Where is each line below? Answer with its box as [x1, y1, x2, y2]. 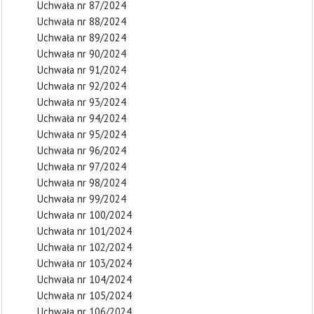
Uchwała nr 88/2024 [37, 15, 126, 28]
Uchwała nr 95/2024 [37, 128, 126, 141]
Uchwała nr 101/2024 [37, 224, 132, 238]
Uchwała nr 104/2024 [37, 273, 132, 286]
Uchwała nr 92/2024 [37, 79, 126, 93]
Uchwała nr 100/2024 [37, 208, 132, 221]
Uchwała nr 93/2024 [37, 95, 126, 109]
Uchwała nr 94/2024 [37, 111, 126, 125]
